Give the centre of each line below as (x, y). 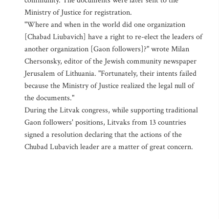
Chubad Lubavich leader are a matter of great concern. (109, 147)
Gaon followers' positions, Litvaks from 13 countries (105, 122)
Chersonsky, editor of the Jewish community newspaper (110, 61)
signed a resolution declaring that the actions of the (103, 135)
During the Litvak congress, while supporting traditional (111, 110)
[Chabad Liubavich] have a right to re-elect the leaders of (113, 37)
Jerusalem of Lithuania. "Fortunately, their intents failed (110, 74)
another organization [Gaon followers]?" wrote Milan (107, 49)
